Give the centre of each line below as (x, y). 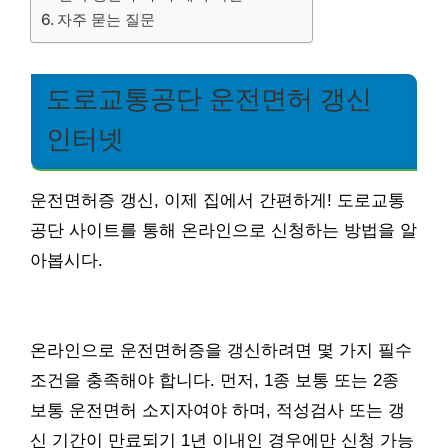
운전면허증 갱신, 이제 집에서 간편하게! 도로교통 (217, 201)
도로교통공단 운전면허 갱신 (209, 99)
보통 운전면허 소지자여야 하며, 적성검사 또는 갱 (217, 411)
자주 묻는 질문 (106, 20)
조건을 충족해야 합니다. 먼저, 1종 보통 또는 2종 (214, 381)
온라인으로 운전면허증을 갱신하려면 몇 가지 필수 (221, 351)
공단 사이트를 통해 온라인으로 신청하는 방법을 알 (223, 231)
